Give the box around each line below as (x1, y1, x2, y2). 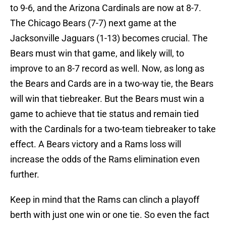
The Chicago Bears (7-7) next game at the (10, 18, 177, 29)
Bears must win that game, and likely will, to (10, 48, 184, 59)
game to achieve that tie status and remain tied (10, 108, 199, 120)
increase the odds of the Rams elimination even (10, 154, 200, 165)
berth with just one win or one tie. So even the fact (10, 209, 209, 220)
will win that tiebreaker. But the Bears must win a (10, 93, 204, 104)
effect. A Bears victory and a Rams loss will (10, 139, 181, 150)
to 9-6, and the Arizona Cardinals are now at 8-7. (10, 3, 201, 14)
